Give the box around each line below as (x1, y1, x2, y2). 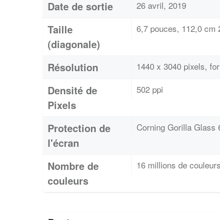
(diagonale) (48, 36, 100, 51)
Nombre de (48, 158, 99, 173)
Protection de (48, 120, 110, 135)
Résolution (48, 59, 98, 74)
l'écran (48, 135, 79, 150)
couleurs (48, 173, 88, 188)
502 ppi (137, 82, 163, 95)
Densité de (48, 82, 97, 97)
